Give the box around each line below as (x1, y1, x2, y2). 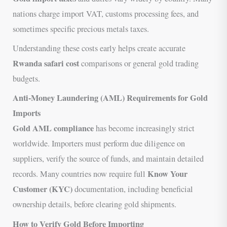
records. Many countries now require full (13, 168, 148, 180)
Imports (13, 107, 41, 120)
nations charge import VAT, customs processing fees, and (13, 8, 199, 19)
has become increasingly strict (94, 123, 195, 134)
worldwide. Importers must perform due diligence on (13, 138, 185, 149)
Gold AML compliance (13, 122, 94, 135)
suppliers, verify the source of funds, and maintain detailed (13, 153, 204, 165)
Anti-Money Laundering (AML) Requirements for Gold (13, 92, 208, 104)
